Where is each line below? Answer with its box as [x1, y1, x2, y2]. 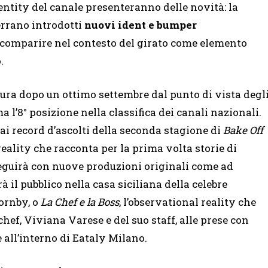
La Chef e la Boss [41, 195, 119, 209]
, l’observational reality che [119, 195, 256, 209]
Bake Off [223, 123, 263, 138]
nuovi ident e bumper [84, 18, 197, 32]
